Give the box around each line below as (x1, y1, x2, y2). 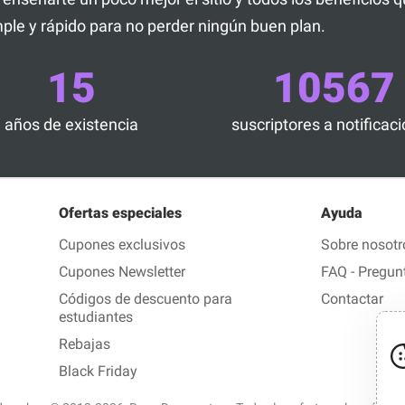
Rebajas (59, 334, 110, 353)
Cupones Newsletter (59, 262, 185, 280)
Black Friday (59, 362, 137, 380)
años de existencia (5, 114, 138, 134)
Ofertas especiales (59, 203, 182, 221)
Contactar (321, 289, 383, 307)
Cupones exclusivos (59, 235, 185, 253)
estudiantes (59, 307, 133, 325)
